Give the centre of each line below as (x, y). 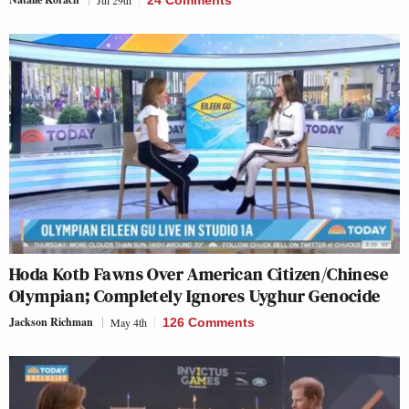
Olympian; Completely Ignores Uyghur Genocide (195, 296)
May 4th (129, 322)
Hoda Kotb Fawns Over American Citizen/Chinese (199, 274)
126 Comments (209, 322)
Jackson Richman (51, 322)
